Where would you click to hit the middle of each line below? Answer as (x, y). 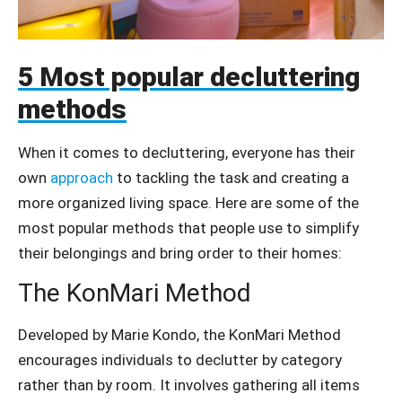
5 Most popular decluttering (189, 76)
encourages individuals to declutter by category (180, 359)
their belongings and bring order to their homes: (180, 253)
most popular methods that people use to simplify (188, 227)
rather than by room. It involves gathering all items (189, 385)
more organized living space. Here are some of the (188, 202)
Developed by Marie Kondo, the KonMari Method (179, 334)
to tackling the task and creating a (231, 177)
